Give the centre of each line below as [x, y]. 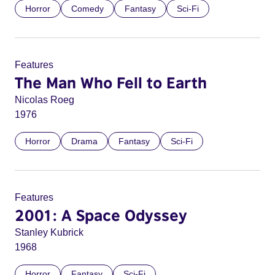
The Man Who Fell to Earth [111, 82]
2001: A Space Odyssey [101, 215]
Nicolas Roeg [45, 100]
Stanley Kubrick [49, 232]
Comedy [87, 9]
